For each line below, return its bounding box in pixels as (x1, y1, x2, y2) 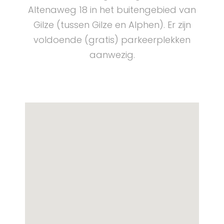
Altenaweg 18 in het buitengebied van (28, 3, 196, 16)
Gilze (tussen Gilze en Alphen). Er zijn (33, 18, 191, 31)
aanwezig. (89, 48, 135, 61)
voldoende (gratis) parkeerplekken (33, 33, 190, 46)
